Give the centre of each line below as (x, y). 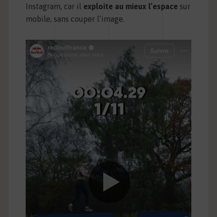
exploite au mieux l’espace (130, 7)
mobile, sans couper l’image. (75, 19)
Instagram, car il (54, 7)
